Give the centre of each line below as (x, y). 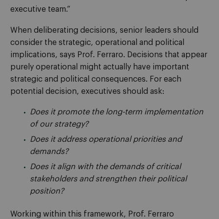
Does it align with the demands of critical (105, 167)
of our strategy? (59, 124)
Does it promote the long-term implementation (117, 112)
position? (47, 191)
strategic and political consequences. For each (96, 79)
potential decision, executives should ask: (87, 91)
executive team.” (40, 10)
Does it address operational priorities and (106, 140)
